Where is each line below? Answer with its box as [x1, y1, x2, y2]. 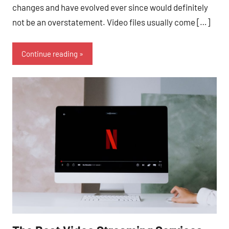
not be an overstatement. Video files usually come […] [12, 16, 210, 27]
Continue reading [21, 49, 78, 58]
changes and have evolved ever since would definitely [12, 2, 208, 12]
